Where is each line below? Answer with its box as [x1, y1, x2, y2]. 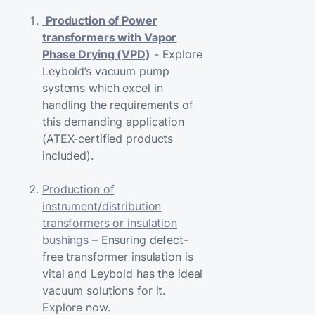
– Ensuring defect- [89, 233, 188, 247]
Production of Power [45, 13, 157, 27]
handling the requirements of [42, 98, 193, 112]
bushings [42, 233, 89, 247]
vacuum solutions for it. [42, 283, 166, 297]
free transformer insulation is [42, 250, 193, 264]
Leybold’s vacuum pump [42, 64, 169, 78]
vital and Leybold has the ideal [42, 266, 203, 281]
